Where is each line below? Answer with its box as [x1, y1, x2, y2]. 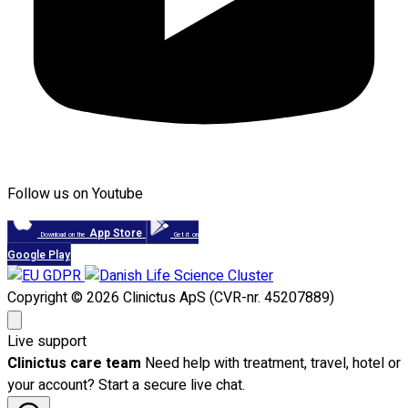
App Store [89, 225, 143, 242]
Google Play [7, 247, 70, 264]
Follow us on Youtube [7, 183, 143, 206]
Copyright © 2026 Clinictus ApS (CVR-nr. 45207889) [7, 287, 334, 310]
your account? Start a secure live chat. [7, 374, 245, 397]
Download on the [41, 230, 87, 240]
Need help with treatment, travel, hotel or [145, 352, 401, 375]
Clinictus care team [7, 352, 141, 375]
